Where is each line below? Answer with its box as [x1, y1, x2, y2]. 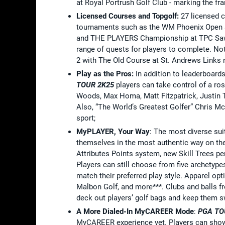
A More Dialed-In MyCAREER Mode [76, 206, 194, 216]
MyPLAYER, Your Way [76, 127, 150, 136]
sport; [76, 113, 95, 123]
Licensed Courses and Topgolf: [76, 11, 181, 21]
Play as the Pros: [76, 69, 136, 78]
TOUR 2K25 [76, 80, 114, 89]
